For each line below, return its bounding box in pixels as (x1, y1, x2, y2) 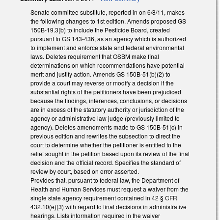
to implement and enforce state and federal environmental (30, 43, 184, 52)
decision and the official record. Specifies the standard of (30, 158, 181, 166)
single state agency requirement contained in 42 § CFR (30, 193, 177, 202)
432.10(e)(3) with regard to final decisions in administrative (30, 202, 187, 211)
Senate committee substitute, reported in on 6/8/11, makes (30, 7, 185, 16)
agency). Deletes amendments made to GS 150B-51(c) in (30, 122, 183, 131)
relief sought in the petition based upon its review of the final (30, 149, 190, 158)
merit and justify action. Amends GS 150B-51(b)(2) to (30, 69, 170, 78)
